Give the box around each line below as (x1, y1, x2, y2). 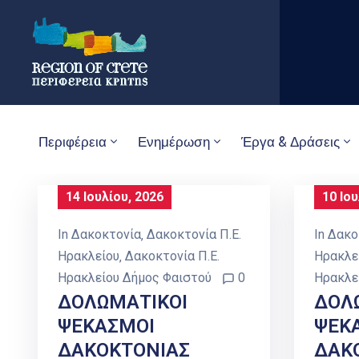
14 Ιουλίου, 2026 (66, 189, 163, 205)
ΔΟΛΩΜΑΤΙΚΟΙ (58, 291, 188, 314)
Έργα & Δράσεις (241, 133, 340, 150)
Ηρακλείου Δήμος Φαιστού (58, 270, 212, 286)
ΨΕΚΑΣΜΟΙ (58, 315, 155, 338)
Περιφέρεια (38, 133, 107, 150)
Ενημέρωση (138, 133, 210, 150)
